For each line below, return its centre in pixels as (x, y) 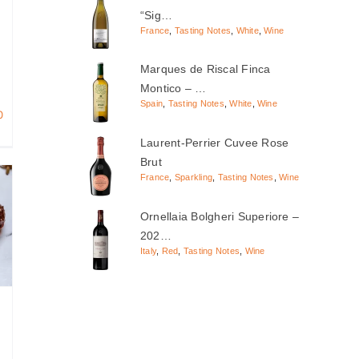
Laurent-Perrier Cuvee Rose (215, 143)
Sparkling (194, 177)
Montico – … (173, 89)
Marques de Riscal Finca (206, 69)
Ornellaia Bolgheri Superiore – (220, 216)
